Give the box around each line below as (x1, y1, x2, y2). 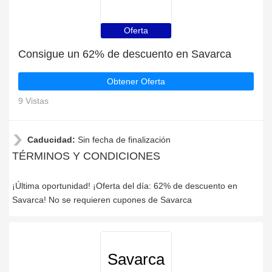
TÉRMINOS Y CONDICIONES (12, 150, 160, 162)
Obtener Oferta (107, 76, 165, 86)
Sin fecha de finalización (78, 135, 171, 144)
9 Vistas (18, 96, 49, 106)
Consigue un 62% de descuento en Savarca (18, 48, 231, 60)
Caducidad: (27, 135, 78, 144)
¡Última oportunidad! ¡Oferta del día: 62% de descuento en (12, 181, 237, 191)
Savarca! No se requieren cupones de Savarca (12, 195, 192, 205)
